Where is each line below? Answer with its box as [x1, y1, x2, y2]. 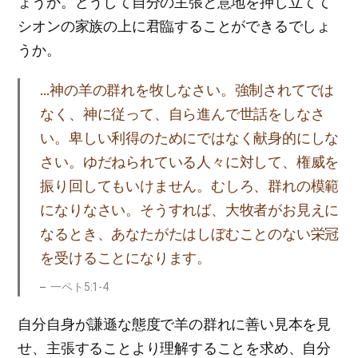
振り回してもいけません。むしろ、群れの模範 [40, 177, 340, 194]
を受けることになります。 [40, 249, 211, 266]
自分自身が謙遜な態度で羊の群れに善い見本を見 [18, 316, 331, 332]
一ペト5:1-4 [50, 280, 109, 293]
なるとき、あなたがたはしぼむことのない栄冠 [40, 225, 340, 242]
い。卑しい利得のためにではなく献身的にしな [40, 129, 340, 146]
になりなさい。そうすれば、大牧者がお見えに [40, 201, 340, 218]
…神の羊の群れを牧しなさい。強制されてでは [40, 82, 335, 98]
